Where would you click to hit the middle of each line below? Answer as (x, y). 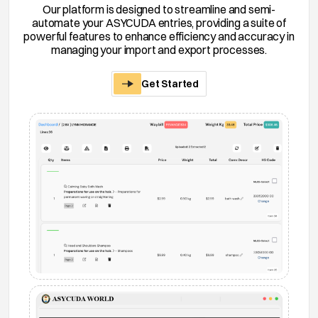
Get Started (170, 83)
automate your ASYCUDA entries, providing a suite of (159, 22)
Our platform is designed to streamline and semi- (159, 9)
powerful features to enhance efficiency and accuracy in (159, 36)
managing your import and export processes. (159, 49)
